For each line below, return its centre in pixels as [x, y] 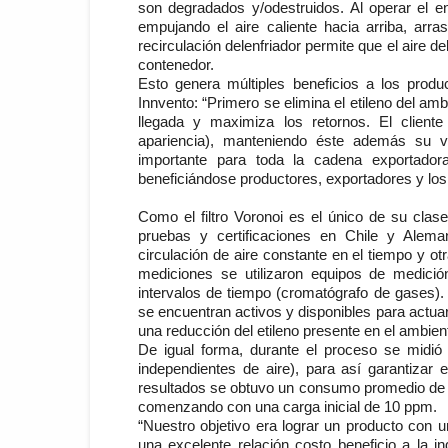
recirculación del [191, 45]
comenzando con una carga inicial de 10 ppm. [287, 406]
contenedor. [176, 64]
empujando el [183, 26]
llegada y [170, 121]
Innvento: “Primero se [211, 102]
